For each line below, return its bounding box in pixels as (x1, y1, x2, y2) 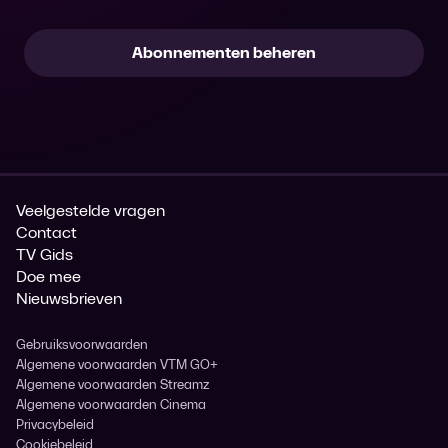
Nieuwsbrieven (16, 289, 122, 308)
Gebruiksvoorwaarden (16, 337, 148, 352)
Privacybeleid (16, 417, 94, 432)
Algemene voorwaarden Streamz (16, 377, 209, 392)
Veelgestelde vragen (16, 201, 165, 220)
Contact (16, 223, 77, 242)
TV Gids (16, 245, 73, 264)
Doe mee (16, 267, 81, 286)
